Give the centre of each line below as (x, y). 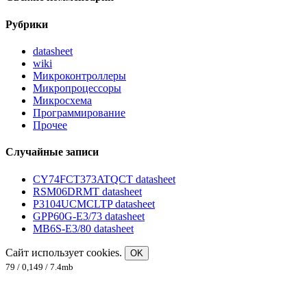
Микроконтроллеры (79, 76)
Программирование (79, 113)
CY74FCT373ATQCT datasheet (104, 179)
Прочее (50, 125)
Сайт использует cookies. (65, 252)
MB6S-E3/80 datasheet (83, 228)
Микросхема (62, 101)
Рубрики (27, 24)
